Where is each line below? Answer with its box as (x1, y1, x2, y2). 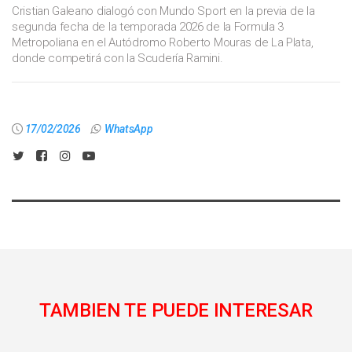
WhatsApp (104, 122, 153, 135)
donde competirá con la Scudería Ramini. (12, 50, 223, 65)
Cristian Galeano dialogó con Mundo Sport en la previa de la (12, 3, 315, 18)
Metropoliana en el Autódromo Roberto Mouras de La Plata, (12, 35, 313, 49)
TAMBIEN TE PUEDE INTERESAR (38, 299, 313, 321)
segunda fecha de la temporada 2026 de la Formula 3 (12, 19, 284, 34)
